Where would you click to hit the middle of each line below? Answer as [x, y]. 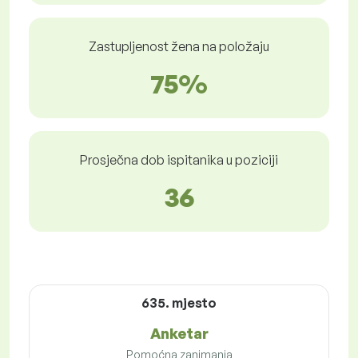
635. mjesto [179, 303]
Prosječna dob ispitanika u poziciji [179, 160]
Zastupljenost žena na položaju [179, 47]
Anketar [179, 334]
